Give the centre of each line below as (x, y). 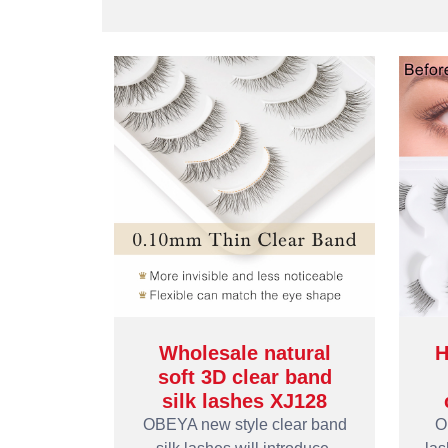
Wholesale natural (244, 353)
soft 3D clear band (244, 377)
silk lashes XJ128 (244, 401)
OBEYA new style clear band (244, 424)
